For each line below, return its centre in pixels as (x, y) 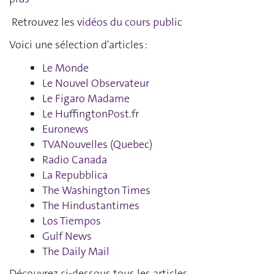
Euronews (65, 129)
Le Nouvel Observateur (96, 83)
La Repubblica (75, 175)
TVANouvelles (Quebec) (97, 144)
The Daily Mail (76, 251)
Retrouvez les (43, 22)
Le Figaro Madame (86, 98)
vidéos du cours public (130, 22)
